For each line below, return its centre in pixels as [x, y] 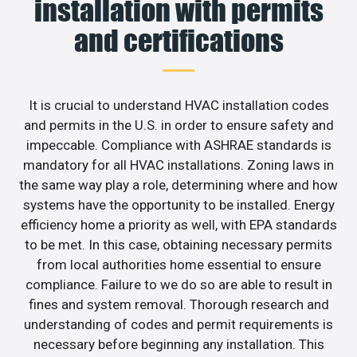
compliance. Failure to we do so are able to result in [178, 285]
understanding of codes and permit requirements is [178, 325]
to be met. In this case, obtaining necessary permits [178, 245]
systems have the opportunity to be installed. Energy [178, 205]
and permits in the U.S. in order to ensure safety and [178, 126]
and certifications [178, 41]
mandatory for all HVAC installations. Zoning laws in [178, 165]
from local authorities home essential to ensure [178, 265]
